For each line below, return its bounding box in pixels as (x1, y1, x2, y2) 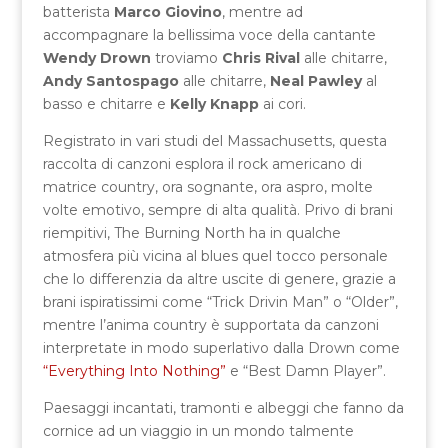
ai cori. (258, 94, 306, 113)
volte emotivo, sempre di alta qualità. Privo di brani (42, 200, 393, 219)
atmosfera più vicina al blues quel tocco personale (42, 246, 388, 265)
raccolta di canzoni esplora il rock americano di (42, 154, 362, 173)
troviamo (150, 48, 222, 67)
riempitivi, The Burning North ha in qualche (42, 223, 341, 242)
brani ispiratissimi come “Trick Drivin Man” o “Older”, (42, 292, 398, 311)
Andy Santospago (42, 71, 183, 90)
